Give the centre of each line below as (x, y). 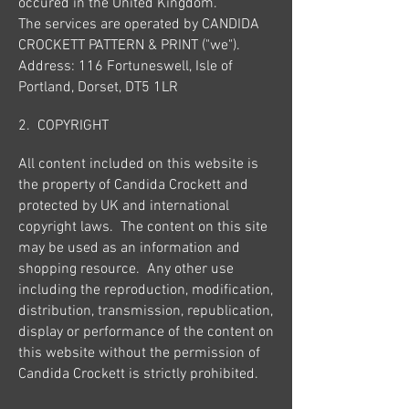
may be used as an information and (129, 248)
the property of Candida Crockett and (133, 185)
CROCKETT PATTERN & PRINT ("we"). (131, 45)
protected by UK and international (124, 206)
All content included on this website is (138, 164)
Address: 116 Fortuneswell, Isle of (126, 66)
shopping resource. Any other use (126, 269)
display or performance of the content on (146, 332)
